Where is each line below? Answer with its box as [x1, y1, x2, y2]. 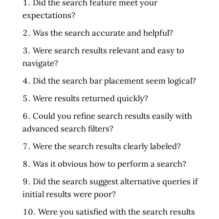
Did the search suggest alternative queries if [33, 175, 198, 187]
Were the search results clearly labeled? [33, 140, 181, 152]
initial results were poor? [22, 188, 116, 199]
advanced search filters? [22, 123, 114, 134]
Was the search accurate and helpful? [33, 27, 174, 38]
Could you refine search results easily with [33, 110, 193, 121]
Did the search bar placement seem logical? [33, 75, 197, 86]
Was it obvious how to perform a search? [33, 158, 187, 169]
